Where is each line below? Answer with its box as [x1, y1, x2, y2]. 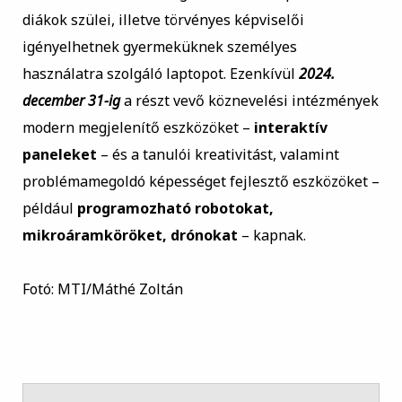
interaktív [253, 118, 328, 138]
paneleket [22, 144, 97, 165]
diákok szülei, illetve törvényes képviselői [22, 10, 304, 31]
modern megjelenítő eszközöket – [22, 118, 254, 138]
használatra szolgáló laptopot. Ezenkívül [22, 64, 299, 84]
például [22, 198, 77, 219]
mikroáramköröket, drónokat [22, 225, 238, 246]
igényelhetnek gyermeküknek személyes [22, 37, 297, 57]
